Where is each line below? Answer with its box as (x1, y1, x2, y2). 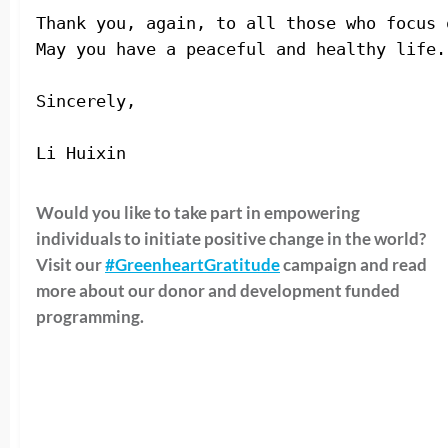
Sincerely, (36, 90, 136, 111)
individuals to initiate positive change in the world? (36, 227, 426, 249)
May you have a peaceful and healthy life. (36, 38, 446, 59)
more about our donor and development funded (36, 279, 400, 301)
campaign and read (280, 253, 427, 275)
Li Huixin (36, 142, 136, 163)
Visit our (36, 253, 105, 275)
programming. (36, 305, 147, 327)
